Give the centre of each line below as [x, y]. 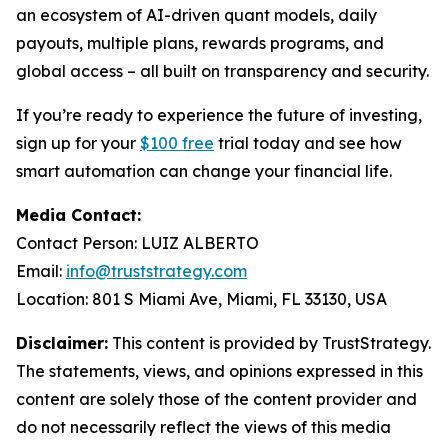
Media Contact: [78, 215]
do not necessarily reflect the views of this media [203, 427]
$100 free [177, 143]
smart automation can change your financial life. [204, 171]
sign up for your [78, 143]
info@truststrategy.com [156, 271]
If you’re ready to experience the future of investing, [219, 115]
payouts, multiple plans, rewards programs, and [200, 43]
